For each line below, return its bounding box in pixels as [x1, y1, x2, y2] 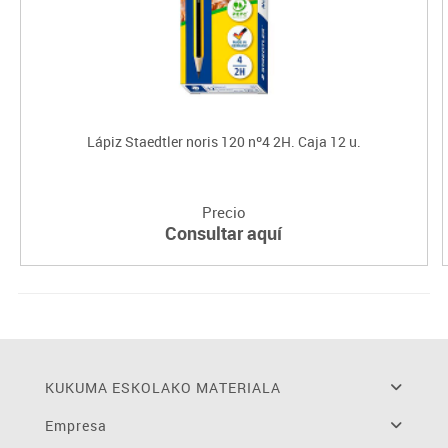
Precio [201, 201, 246, 222]
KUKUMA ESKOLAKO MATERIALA [44, 377, 281, 397]
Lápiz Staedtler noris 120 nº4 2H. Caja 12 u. [86, 131, 361, 151]
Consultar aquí [165, 220, 283, 245]
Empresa [44, 415, 107, 435]
